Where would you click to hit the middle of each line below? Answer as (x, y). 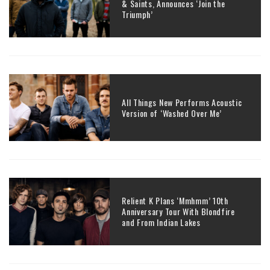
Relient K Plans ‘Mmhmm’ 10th (175, 200)
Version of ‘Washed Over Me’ (172, 113)
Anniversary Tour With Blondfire (178, 211)
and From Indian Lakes (161, 222)
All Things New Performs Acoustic (182, 102)
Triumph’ (137, 14)
